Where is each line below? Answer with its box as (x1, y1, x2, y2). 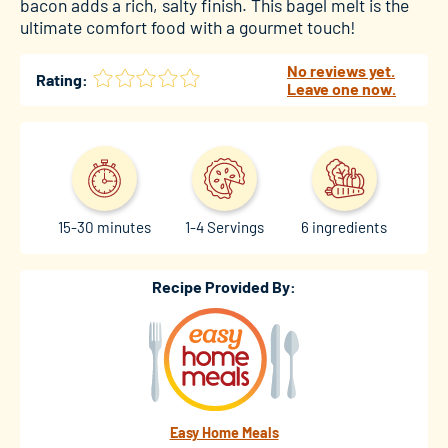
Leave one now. (287, 78, 396, 98)
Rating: (36, 69, 88, 89)
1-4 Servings (184, 218, 264, 237)
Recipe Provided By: (152, 277, 296, 297)
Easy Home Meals (169, 423, 279, 441)
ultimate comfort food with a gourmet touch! (20, 15, 356, 38)
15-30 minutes (57, 218, 151, 237)
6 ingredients (301, 218, 387, 237)
